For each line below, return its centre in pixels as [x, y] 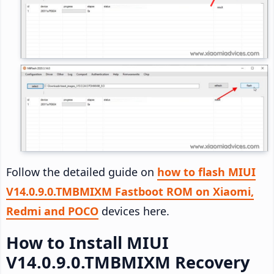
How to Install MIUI [87, 243]
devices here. [134, 211]
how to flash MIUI [206, 172]
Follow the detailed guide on [82, 172]
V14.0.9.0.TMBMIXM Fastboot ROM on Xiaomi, [130, 192]
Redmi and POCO [52, 211]
